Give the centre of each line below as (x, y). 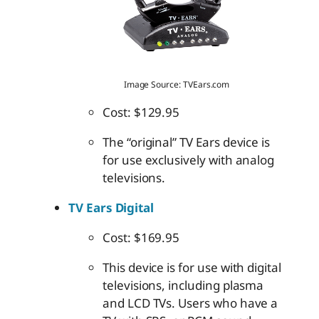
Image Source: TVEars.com (177, 84)
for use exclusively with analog (189, 159)
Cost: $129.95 (141, 112)
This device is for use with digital (192, 267)
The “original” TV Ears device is (187, 142)
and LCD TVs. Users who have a (190, 303)
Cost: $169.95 (141, 237)
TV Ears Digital (111, 207)
